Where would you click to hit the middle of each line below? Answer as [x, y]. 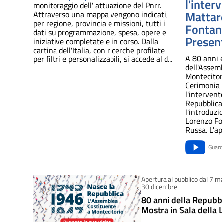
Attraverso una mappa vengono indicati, [101, 15]
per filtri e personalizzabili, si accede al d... [103, 59]
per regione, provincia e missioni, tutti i [99, 24]
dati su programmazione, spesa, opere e [100, 32]
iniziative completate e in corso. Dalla [96, 41]
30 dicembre [159, 187]
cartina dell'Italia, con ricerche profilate [99, 50]
